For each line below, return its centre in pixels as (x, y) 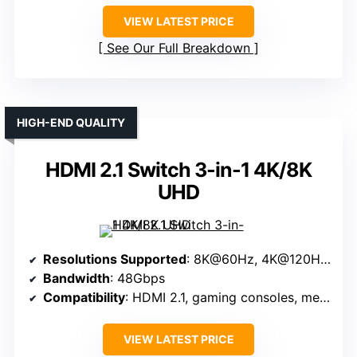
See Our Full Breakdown (178, 48)
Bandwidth (76, 279)
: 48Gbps (137, 279)
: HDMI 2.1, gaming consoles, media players (222, 298)
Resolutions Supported (115, 259)
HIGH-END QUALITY (71, 123)
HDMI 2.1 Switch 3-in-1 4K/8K (178, 170)
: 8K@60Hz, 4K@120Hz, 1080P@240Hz (253, 259)
